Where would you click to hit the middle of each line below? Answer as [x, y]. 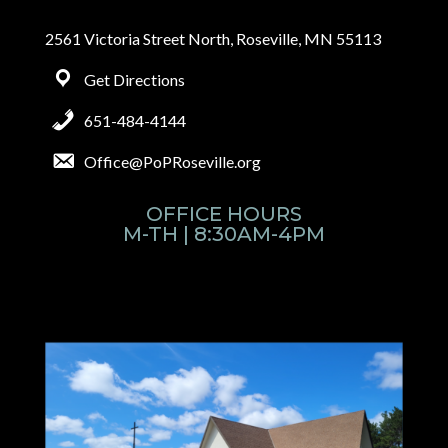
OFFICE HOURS [223, 213]
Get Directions [134, 79]
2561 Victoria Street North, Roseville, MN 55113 [212, 38]
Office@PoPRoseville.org [172, 161]
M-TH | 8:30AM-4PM [223, 233]
